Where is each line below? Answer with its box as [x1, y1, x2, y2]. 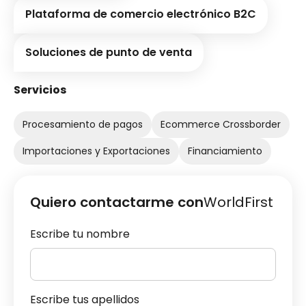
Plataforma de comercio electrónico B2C [25, 5, 256, 22]
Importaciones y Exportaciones [23, 143, 170, 158]
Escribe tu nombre [30, 225, 130, 242]
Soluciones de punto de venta [25, 44, 192, 60]
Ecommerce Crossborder [161, 117, 281, 131]
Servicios [14, 81, 66, 98]
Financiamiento [188, 143, 262, 158]
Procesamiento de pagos [23, 117, 143, 131]
